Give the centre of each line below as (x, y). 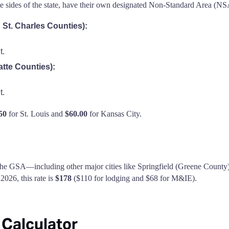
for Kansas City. (114, 114)
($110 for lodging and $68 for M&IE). (134, 178)
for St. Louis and (36, 114)
